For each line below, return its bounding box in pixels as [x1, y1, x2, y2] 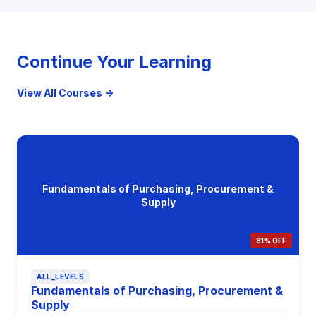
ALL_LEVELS [37, 272, 84, 281]
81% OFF [256, 236, 286, 245]
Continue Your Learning [17, 51, 212, 72]
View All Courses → [17, 87, 114, 99]
